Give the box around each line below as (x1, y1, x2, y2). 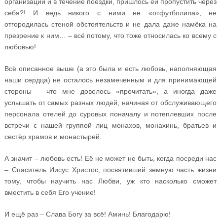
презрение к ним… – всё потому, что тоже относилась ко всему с (4, 31, 217, 39)
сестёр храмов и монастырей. (4, 132, 102, 141)
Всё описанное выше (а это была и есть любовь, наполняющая (4, 64, 217, 73)
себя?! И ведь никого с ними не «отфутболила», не (4, 8, 217, 17)
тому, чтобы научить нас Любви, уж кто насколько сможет (4, 177, 217, 185)
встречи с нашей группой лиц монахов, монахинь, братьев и (4, 121, 217, 129)
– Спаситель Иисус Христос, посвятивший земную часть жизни (4, 165, 217, 174)
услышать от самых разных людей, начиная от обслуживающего (4, 98, 217, 107)
